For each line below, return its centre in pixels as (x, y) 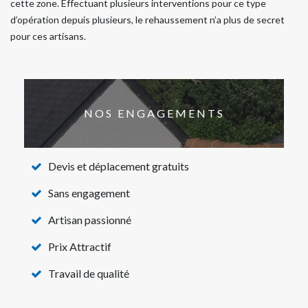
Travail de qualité (89, 273)
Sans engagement (89, 192)
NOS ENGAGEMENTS (154, 113)
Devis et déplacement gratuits (119, 166)
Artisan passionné (90, 219)
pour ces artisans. (48, 36)
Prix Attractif (80, 246)
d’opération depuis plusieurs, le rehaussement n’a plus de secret (147, 19)
